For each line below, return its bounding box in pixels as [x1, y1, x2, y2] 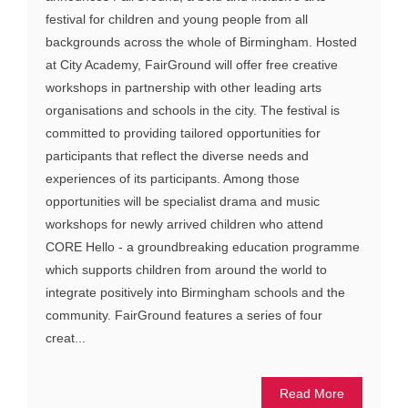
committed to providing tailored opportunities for [46, 126, 321, 141]
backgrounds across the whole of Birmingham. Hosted [46, 35, 357, 50]
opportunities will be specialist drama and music [46, 194, 320, 209]
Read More [280, 386, 344, 402]
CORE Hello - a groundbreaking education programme [46, 240, 360, 255]
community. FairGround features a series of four [46, 308, 322, 323]
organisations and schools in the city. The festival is [46, 103, 340, 118]
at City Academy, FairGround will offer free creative [46, 57, 338, 73]
